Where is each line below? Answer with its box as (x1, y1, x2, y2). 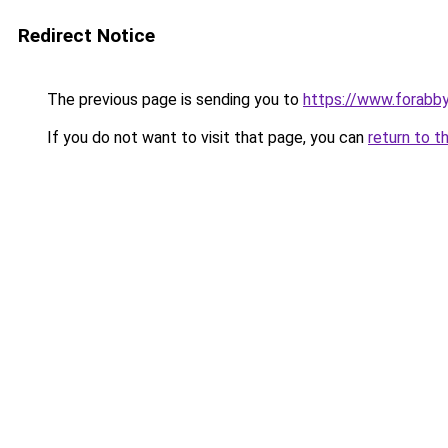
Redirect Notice (18, 24, 155, 47)
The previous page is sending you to (43, 90, 303, 109)
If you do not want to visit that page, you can (43, 128, 368, 147)
